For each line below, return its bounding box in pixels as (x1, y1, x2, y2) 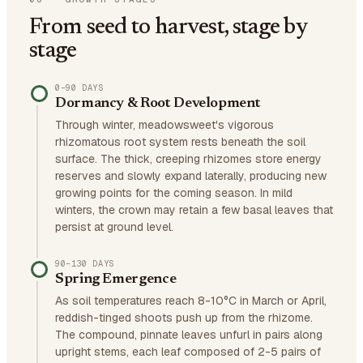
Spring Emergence (55, 272, 177, 287)
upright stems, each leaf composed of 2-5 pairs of (55, 344, 321, 359)
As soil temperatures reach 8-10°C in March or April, (55, 293, 327, 308)
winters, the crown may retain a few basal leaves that (55, 203, 333, 217)
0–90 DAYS (55, 82, 104, 93)
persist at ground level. (55, 220, 173, 234)
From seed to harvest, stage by (29, 16, 307, 39)
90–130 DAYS (55, 258, 114, 269)
